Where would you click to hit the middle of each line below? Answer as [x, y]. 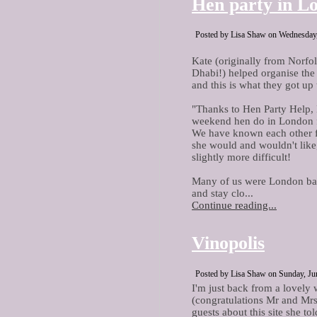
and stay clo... [223, 194]
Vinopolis [228, 243]
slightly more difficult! [241, 157]
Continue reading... [234, 206]
